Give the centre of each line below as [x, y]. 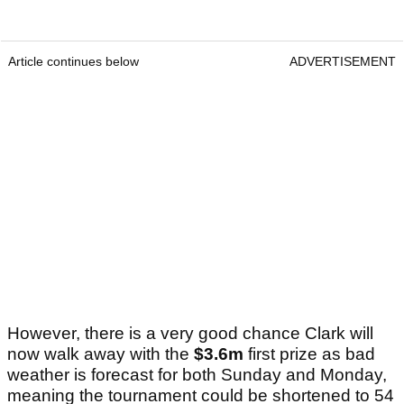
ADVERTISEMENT [343, 62]
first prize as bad [309, 354]
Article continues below [73, 62]
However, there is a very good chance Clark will [190, 334]
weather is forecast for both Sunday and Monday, [197, 375]
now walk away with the [101, 354]
